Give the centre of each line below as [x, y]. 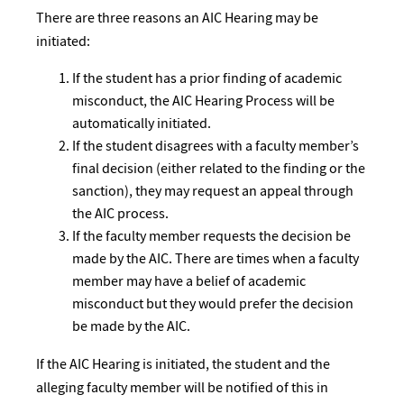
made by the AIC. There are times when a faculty [216, 259]
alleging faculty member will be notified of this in [182, 387]
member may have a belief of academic [189, 281]
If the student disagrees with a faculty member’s [216, 146]
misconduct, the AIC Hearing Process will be [203, 101]
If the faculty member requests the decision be [211, 236]
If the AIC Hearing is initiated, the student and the [183, 364]
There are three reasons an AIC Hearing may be [177, 18]
